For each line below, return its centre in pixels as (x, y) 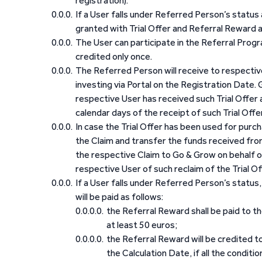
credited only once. (114, 56)
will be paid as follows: (119, 197)
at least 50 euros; (142, 225)
